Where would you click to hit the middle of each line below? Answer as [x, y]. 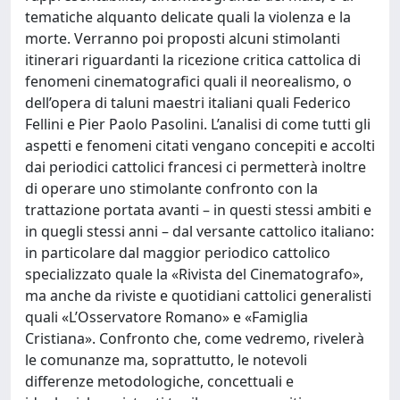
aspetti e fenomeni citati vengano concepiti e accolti [200, 146]
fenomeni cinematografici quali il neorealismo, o [188, 81]
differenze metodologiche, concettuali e [159, 381]
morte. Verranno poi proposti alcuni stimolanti [183, 38]
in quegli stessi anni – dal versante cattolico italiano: [200, 231]
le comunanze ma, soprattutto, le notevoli [166, 360]
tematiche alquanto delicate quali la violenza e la [188, 17]
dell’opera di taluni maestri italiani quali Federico [188, 103]
